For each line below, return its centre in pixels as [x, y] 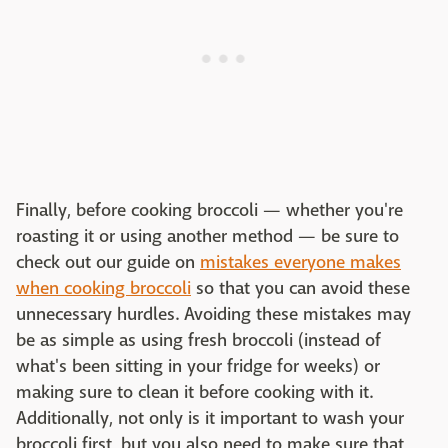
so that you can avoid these [300, 289]
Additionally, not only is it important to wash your [210, 419]
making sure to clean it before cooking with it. [194, 393]
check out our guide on [108, 263]
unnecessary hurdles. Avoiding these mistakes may [213, 315]
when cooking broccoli [103, 289]
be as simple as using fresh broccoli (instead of [198, 341]
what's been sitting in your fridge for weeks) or [198, 367]
